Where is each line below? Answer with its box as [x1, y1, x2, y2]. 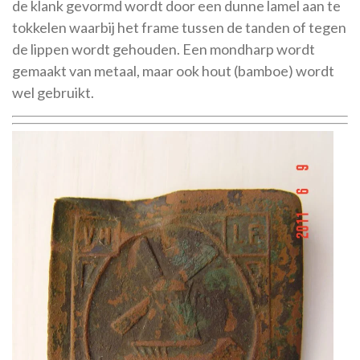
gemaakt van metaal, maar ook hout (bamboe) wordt [12, 61, 334, 80]
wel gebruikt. [12, 83, 94, 101]
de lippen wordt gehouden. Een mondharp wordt [12, 39, 315, 58]
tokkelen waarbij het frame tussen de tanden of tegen [12, 18, 346, 36]
